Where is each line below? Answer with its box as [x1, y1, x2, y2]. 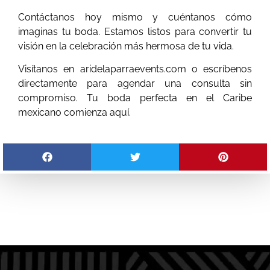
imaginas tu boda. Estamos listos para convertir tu [18, 25, 252, 37]
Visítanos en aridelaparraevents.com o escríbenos [18, 63, 252, 75]
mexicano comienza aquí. [18, 107, 131, 118]
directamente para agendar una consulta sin [18, 78, 252, 89]
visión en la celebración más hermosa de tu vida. [18, 40, 234, 52]
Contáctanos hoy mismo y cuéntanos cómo [18, 11, 252, 23]
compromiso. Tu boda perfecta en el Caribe [18, 92, 252, 104]
